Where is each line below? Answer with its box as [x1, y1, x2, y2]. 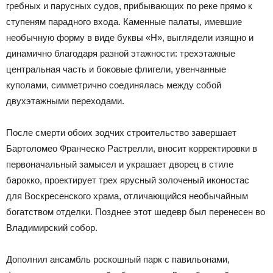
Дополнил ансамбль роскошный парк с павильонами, [6, 254, 230, 265]
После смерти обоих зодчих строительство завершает [6, 127, 236, 138]
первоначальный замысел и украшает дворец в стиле [6, 159, 233, 170]
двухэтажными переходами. [6, 96, 124, 107]
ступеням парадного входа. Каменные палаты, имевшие [6, 16, 242, 27]
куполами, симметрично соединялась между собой [6, 80, 221, 91]
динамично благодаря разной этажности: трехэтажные [6, 48, 235, 59]
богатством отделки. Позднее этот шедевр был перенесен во [6, 207, 265, 218]
